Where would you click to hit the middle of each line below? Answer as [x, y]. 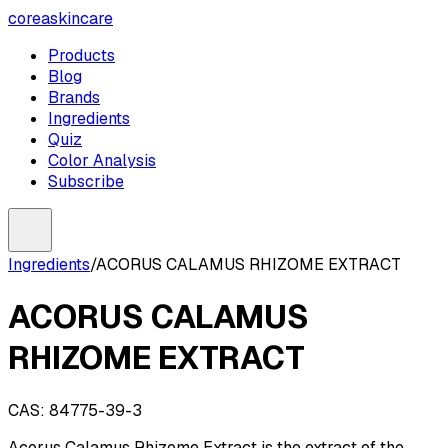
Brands [74, 97]
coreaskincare [60, 18]
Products [81, 55]
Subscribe [86, 181]
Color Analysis [102, 160]
